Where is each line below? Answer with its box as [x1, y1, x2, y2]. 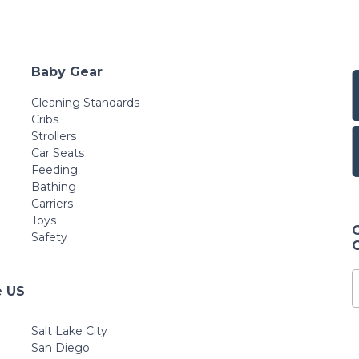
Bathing [31, 179, 76, 194]
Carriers [31, 196, 73, 211]
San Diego [31, 340, 90, 355]
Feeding [31, 163, 78, 177]
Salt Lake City [31, 323, 107, 338]
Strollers [31, 129, 76, 143]
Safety [31, 230, 67, 244]
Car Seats [31, 146, 84, 160]
